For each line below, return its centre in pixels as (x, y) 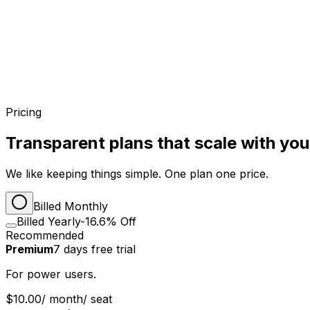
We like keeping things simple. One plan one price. (137, 174)
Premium (29, 249)
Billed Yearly (48, 222)
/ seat (98, 299)
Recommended (45, 236)
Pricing (24, 112)
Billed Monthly (71, 207)
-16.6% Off (108, 222)
